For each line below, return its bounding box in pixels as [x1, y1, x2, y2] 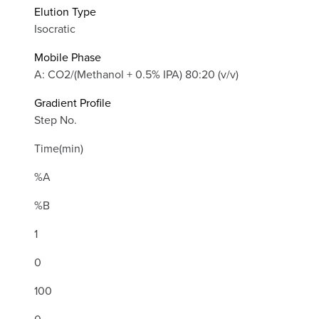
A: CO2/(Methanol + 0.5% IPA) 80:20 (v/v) [34, 66, 239, 83]
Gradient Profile [34, 95, 111, 111]
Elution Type [34, 4, 96, 20]
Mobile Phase [34, 49, 101, 66]
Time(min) [34, 140, 83, 157]
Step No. [34, 112, 77, 128]
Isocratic [34, 21, 75, 37]
